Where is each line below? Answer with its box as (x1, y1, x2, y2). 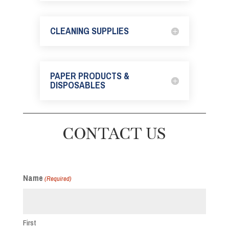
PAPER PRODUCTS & (50, 69, 130, 82)
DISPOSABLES (50, 78, 106, 91)
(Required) (44, 174, 72, 183)
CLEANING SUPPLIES (50, 24, 129, 37)
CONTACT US (62, 123, 167, 144)
